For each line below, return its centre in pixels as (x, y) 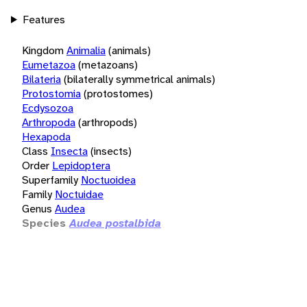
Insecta (69, 151)
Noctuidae (79, 194)
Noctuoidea (108, 180)
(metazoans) (108, 64)
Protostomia (51, 93)
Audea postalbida (115, 223)
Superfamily (50, 180)
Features (44, 19)
